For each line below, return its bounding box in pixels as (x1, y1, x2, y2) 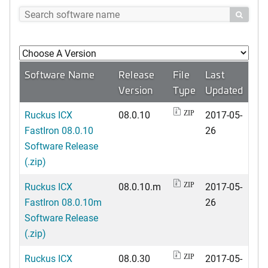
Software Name (25, 67, 95, 81)
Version (118, 83, 153, 96)
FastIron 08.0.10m (25, 195, 102, 208)
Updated (205, 83, 243, 96)
